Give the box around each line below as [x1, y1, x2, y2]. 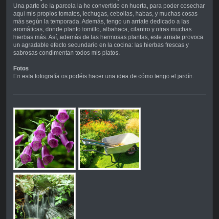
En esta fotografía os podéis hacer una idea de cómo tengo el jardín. [13, 72, 194, 80]
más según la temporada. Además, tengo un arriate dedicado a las [13, 18, 189, 25]
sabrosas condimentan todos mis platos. [13, 49, 120, 56]
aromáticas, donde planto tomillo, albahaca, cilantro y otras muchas [13, 25, 192, 33]
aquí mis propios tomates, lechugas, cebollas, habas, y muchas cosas [13, 10, 197, 17]
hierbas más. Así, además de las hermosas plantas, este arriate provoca [13, 33, 203, 41]
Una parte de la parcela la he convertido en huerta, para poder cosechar [13, 2, 205, 9]
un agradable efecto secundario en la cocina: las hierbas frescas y [13, 41, 189, 48]
